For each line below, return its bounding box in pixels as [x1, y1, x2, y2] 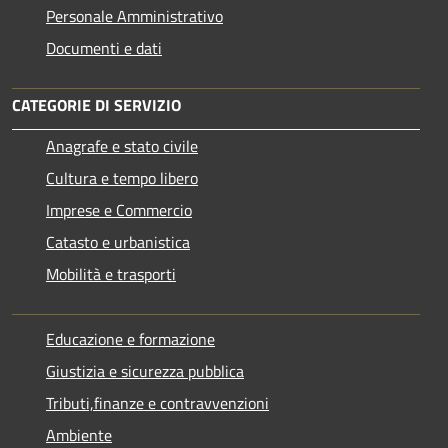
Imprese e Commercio [46, 198, 192, 223]
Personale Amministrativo [46, 4, 223, 29]
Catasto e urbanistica [46, 230, 190, 255]
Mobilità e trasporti [46, 262, 176, 287]
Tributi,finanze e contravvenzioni [46, 391, 269, 416]
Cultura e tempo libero [46, 166, 198, 191]
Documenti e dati [46, 36, 162, 61]
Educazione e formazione [46, 327, 215, 352]
